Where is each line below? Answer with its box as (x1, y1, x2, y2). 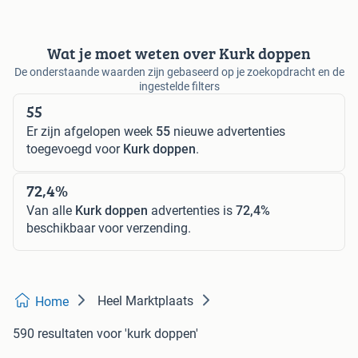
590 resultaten (13, 326, 93, 342)
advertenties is (148, 203, 236, 219)
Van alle (26, 203, 75, 219)
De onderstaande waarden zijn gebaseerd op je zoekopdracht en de (14, 66, 344, 79)
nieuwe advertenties (170, 124, 285, 140)
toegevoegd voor (26, 141, 123, 157)
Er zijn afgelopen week (26, 124, 156, 140)
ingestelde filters (138, 80, 220, 93)
